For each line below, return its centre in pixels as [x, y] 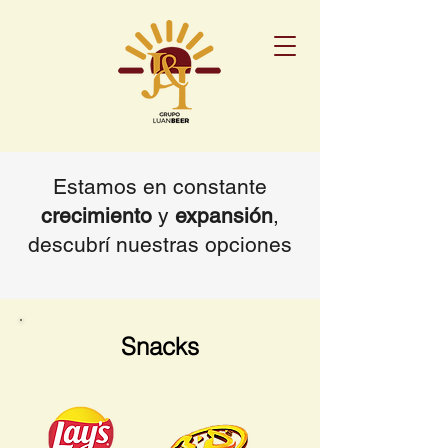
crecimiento [96, 215]
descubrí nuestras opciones [160, 244]
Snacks [160, 346]
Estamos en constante [160, 186]
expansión [224, 215]
